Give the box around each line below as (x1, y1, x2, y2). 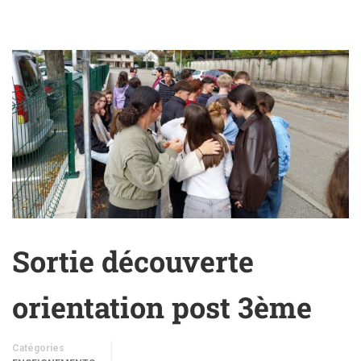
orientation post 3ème (12, 288, 312, 326)
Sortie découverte (12, 242, 254, 280)
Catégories (12, 342, 64, 354)
